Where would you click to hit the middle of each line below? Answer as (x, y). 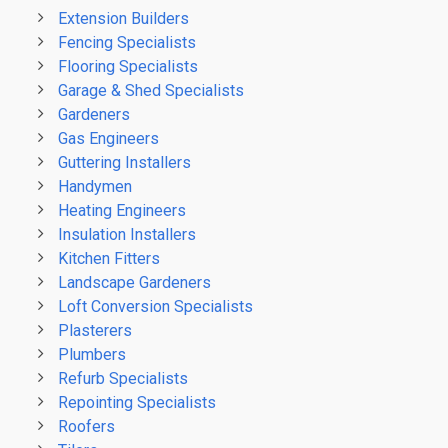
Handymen (95, 186)
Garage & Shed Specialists (151, 90)
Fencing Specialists (127, 42)
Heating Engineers (122, 210)
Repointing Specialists (137, 402)
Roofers (87, 426)
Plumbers (92, 354)
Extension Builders (124, 18)
